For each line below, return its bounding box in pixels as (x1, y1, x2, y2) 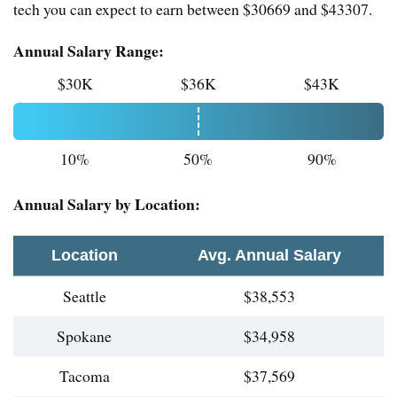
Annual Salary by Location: (13, 192, 200, 216)
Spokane (57, 325, 112, 347)
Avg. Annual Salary (198, 246, 341, 265)
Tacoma (58, 365, 110, 387)
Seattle (62, 285, 106, 307)
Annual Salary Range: (13, 39, 164, 63)
